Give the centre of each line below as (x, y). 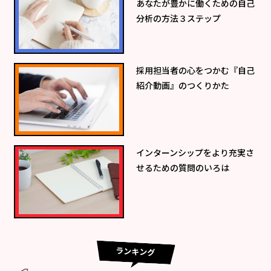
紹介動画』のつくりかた (182, 85)
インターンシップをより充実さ (195, 152)
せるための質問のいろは (182, 167)
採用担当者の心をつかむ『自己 (195, 70)
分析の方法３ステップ (178, 18)
